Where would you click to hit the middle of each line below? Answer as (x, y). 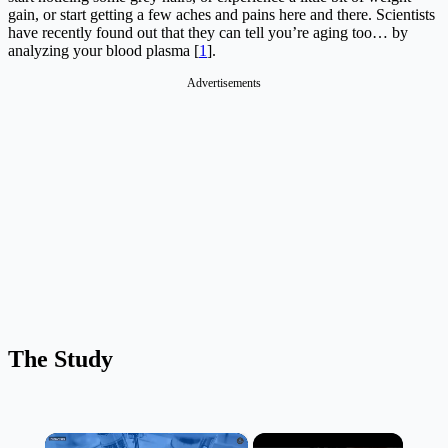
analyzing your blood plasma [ (103, 51)
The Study (60, 359)
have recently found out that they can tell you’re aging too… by (208, 33)
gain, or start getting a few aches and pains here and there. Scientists (221, 15)
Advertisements (224, 83)
